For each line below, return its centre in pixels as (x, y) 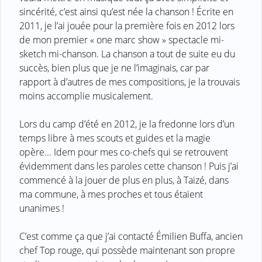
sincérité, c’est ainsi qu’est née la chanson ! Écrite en (126, 12)
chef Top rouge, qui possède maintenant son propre (127, 251)
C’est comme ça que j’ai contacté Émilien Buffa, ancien (131, 237)
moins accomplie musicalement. (86, 96)
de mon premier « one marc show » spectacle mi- (122, 40)
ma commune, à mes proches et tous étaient (111, 194)
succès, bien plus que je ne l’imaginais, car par (114, 68)
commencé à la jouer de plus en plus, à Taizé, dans (124, 180)
